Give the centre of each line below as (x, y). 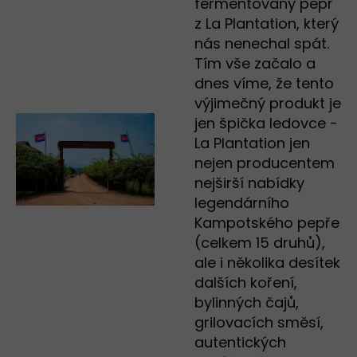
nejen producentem (265, 163)
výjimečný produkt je (268, 104)
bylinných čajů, (247, 303)
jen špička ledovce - (266, 124)
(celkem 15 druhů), (260, 243)
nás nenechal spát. (262, 44)
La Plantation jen (252, 143)
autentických (240, 343)
